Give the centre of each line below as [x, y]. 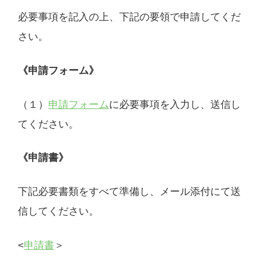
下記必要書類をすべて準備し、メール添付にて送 [129, 192]
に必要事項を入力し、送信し [175, 104]
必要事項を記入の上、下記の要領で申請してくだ [129, 17]
